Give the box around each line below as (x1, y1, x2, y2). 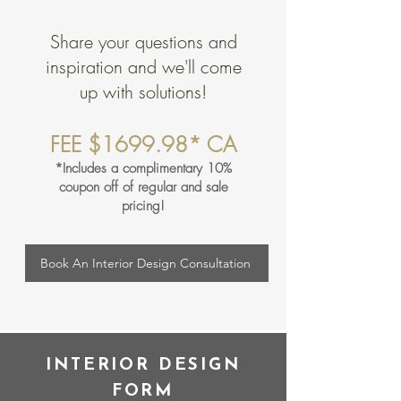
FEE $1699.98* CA (50, 130, 236, 159)
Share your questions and (49, 30, 237, 55)
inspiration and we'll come (45, 55, 242, 80)
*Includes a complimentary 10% (55, 159, 232, 178)
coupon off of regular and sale (58, 178, 228, 197)
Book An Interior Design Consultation (39, 255, 251, 272)
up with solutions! (80, 80, 207, 105)
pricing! (122, 197, 165, 216)
